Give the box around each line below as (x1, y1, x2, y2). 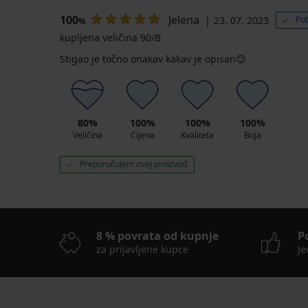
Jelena (168, 12, 199, 28)
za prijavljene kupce (96, 243, 188, 256)
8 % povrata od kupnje (96, 228, 219, 244)
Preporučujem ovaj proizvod (80, 158, 187, 170)
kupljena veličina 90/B (60, 31, 161, 45)
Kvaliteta (181, 129, 214, 142)
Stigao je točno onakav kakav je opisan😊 (60, 52, 246, 66)
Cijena (130, 129, 155, 142)
